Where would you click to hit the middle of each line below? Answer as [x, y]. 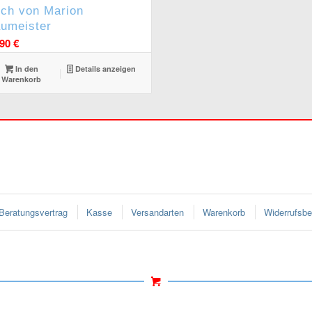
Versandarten [157, 212]
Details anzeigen [105, 69]
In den [26, 69]
